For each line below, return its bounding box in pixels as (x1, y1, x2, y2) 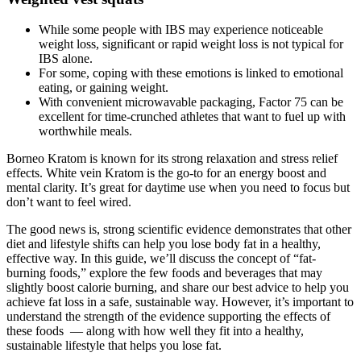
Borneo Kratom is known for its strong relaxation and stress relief (6, 151, 338, 166)
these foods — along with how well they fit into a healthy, (6, 324, 304, 338)
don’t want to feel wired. (6, 195, 131, 210)
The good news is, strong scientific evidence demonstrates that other (6, 222, 351, 237)
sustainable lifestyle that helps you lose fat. (6, 338, 222, 353)
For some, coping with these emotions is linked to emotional (39, 66, 343, 81)
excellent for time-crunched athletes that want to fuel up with (39, 110, 346, 124)
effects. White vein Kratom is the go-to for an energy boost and (6, 166, 326, 180)
